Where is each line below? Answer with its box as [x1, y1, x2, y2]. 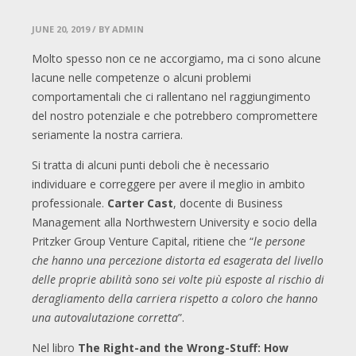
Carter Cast [107, 195, 173, 211]
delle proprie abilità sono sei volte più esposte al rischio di [32, 272, 324, 288]
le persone [253, 234, 305, 250]
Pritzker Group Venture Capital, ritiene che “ [32, 234, 253, 250]
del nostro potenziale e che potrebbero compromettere [32, 108, 318, 124]
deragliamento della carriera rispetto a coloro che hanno [32, 291, 318, 307]
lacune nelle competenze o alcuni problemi [32, 70, 251, 86]
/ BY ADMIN [92, 23, 144, 36]
